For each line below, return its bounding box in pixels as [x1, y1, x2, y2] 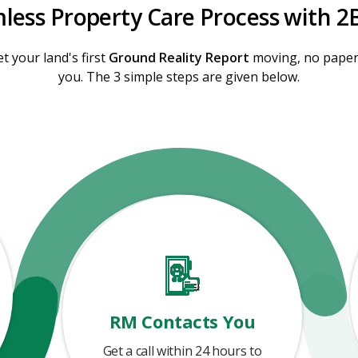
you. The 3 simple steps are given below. [58, 68, 300, 86]
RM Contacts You [109, 309, 256, 333]
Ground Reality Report [109, 49, 249, 66]
